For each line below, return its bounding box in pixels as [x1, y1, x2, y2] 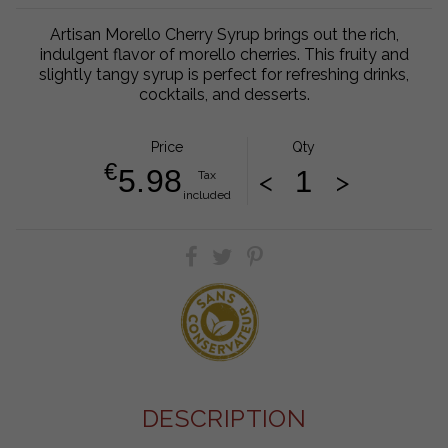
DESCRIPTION [141, 403, 307, 433]
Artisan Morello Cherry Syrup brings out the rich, [49, 25, 399, 45]
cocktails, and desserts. [138, 85, 310, 105]
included [182, 188, 231, 203]
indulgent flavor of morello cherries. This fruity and [39, 45, 409, 65]
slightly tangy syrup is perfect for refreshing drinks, [39, 65, 409, 85]
